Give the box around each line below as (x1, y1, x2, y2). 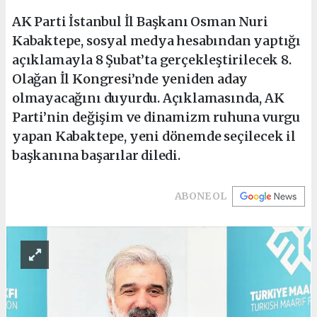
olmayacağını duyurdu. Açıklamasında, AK (12, 89, 284, 106)
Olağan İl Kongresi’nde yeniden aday (12, 70, 248, 87)
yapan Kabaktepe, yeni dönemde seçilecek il (12, 127, 296, 144)
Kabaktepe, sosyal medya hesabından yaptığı (12, 32, 301, 49)
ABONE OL (174, 189, 226, 202)
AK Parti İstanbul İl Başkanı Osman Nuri (12, 13, 268, 30)
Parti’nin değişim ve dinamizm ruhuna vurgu (12, 108, 300, 125)
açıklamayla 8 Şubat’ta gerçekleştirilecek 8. (12, 51, 292, 68)
